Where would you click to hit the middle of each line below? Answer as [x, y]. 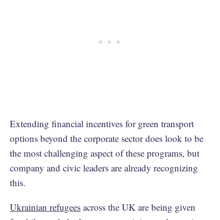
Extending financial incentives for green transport [102, 123]
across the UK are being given [138, 207]
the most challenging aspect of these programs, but [105, 153]
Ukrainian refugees [45, 207]
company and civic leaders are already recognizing [104, 167]
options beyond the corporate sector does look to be [107, 138]
